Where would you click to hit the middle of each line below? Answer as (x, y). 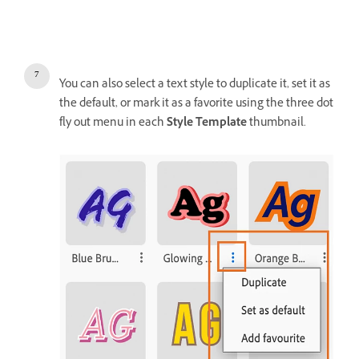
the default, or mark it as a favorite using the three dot (196, 105)
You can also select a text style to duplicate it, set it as (195, 86)
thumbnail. (276, 124)
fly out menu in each (113, 124)
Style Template (207, 124)
